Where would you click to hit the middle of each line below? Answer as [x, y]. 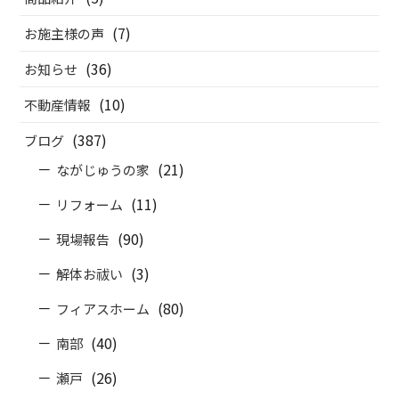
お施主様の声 [65, 34]
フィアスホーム [103, 309]
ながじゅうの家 [103, 170]
